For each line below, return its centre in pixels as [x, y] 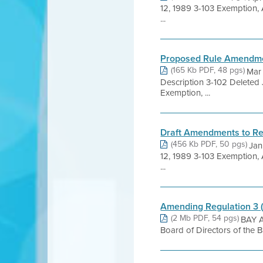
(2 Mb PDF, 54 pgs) [205, 218]
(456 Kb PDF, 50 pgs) [209, 144]
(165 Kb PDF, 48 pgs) [208, 70]
